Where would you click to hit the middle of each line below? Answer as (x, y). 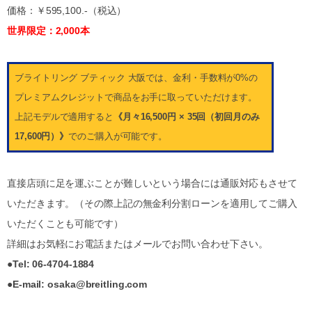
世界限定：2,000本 (48, 31)
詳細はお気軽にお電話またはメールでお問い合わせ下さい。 (138, 244)
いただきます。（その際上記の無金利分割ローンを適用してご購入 (152, 204)
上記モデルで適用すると (64, 117)
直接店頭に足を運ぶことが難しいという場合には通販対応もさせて (152, 184)
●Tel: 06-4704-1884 (51, 264)
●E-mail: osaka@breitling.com (77, 284)
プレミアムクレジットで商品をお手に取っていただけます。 (136, 97)
